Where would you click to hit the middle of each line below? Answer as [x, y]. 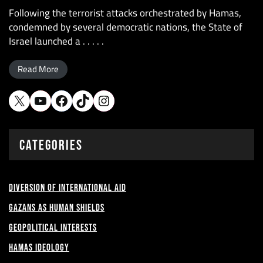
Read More [38, 69]
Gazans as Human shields [57, 208]
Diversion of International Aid [68, 188]
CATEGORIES [51, 145]
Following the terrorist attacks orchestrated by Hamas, [125, 13]
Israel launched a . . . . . [56, 41]
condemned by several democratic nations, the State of [126, 27]
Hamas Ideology [39, 248]
